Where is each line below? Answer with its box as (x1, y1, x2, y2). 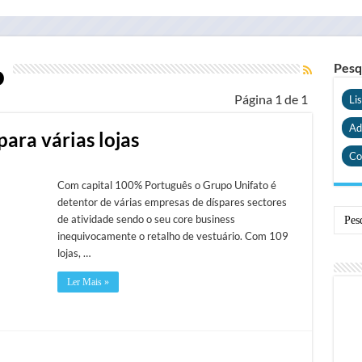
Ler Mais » (66, 276, 109, 288)
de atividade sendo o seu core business (57, 212, 235, 225)
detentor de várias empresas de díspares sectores (57, 195, 287, 208)
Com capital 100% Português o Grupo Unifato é (57, 178, 276, 192)
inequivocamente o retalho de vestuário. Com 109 (57, 229, 288, 242)
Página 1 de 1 (234, 90, 308, 107)
